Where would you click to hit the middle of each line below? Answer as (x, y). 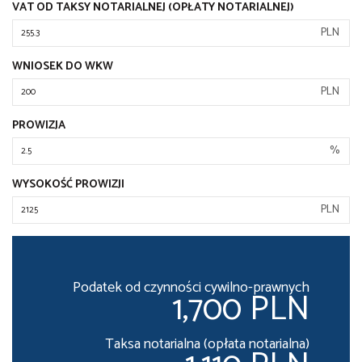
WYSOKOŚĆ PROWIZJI (68, 185)
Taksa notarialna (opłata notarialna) (207, 345)
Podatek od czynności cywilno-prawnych (191, 288)
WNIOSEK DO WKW (63, 67)
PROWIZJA (39, 126)
